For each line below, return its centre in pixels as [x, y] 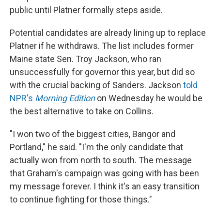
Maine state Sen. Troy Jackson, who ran [85, 59]
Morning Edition [65, 98]
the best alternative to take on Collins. [82, 111]
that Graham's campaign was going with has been [104, 173]
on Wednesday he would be [149, 98]
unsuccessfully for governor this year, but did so [102, 72]
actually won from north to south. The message [101, 160]
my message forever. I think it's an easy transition [105, 186]
